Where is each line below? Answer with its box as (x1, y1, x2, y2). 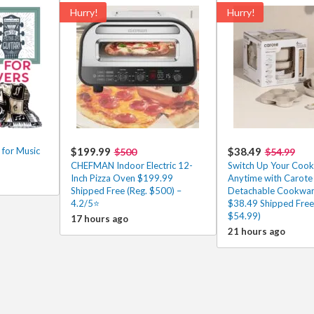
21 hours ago (227, 226, 285, 237)
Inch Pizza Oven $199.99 (70, 172, 173, 184)
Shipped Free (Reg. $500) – (70, 185, 182, 196)
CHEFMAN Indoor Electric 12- (70, 160, 193, 171)
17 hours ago (70, 213, 128, 224)
